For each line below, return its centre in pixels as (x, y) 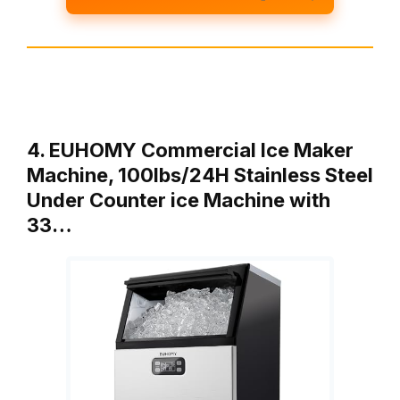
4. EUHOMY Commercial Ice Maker (190, 150)
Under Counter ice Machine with (179, 200)
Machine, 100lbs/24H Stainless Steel (200, 175)
